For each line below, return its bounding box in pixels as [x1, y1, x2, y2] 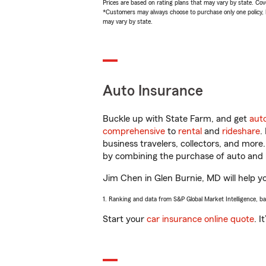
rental [178, 126, 202, 136]
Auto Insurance [103, 84, 203, 99]
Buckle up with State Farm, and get [103, 114, 249, 123]
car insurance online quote [147, 214, 254, 224]
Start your [103, 214, 147, 224]
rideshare [222, 126, 260, 136]
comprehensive [103, 126, 165, 136]
